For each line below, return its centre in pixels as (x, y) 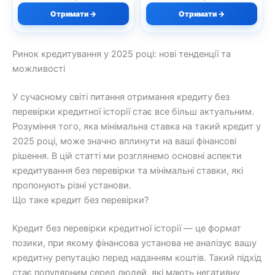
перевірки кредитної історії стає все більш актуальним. (133, 112)
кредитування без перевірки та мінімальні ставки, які (128, 171)
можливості (39, 69)
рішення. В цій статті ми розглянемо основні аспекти (127, 156)
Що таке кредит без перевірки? (80, 200)
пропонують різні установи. (72, 186)
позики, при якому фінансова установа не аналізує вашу (134, 243)
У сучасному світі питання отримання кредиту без (121, 97)
